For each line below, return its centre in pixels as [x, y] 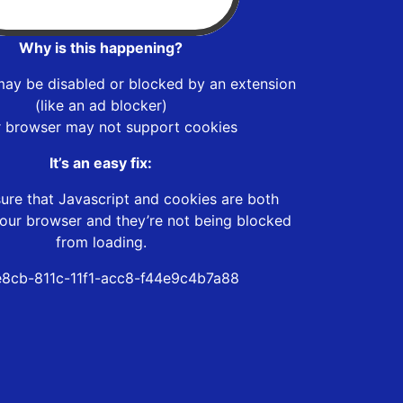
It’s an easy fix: [101, 162]
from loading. [101, 242]
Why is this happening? [101, 47]
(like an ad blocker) [101, 105]
